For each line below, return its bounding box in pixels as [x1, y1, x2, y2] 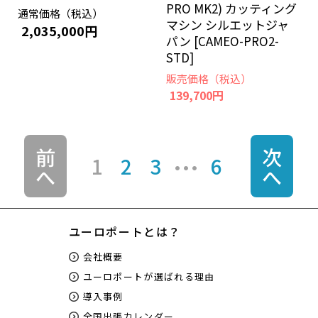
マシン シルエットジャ [166, 16, 289, 33]
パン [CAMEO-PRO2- [166, 32, 279, 50]
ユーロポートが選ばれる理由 [82, 270, 215, 283]
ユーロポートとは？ [68, 223, 181, 240]
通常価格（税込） [18, 6, 103, 21]
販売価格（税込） [166, 71, 251, 86]
